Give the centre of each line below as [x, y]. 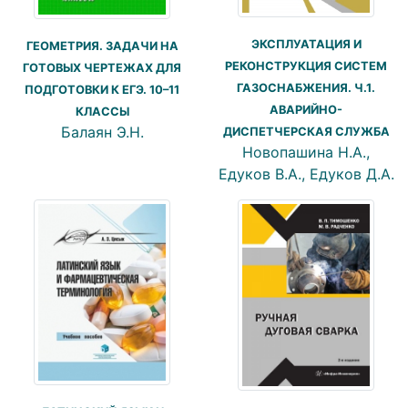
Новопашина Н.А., [306, 152]
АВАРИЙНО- [306, 109]
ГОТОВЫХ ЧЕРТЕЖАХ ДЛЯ [102, 68]
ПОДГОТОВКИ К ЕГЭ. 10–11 [102, 90]
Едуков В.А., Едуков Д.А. [306, 173]
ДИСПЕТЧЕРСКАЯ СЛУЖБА [306, 131]
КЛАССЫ [102, 112]
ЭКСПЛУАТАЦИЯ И [306, 44]
